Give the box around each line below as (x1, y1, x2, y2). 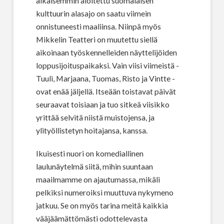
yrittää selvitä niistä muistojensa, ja (35, 112, 154, 122)
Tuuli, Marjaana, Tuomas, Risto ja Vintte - (35, 73, 175, 83)
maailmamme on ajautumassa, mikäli (35, 174, 160, 184)
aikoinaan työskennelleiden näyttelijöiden (35, 47, 177, 57)
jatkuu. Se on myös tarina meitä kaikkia (35, 200, 168, 210)
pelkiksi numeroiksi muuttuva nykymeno (35, 187, 173, 197)
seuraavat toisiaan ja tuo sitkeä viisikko (35, 99, 169, 109)
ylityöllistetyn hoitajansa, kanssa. (35, 125, 147, 135)
